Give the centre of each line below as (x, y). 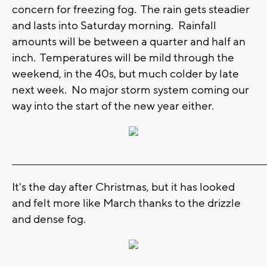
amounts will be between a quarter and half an (129, 41)
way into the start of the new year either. (113, 106)
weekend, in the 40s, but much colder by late (125, 74)
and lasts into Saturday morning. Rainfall (114, 25)
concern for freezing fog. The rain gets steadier (131, 9)
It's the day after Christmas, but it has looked (123, 187)
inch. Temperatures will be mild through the (123, 58)
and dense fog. (49, 219)
